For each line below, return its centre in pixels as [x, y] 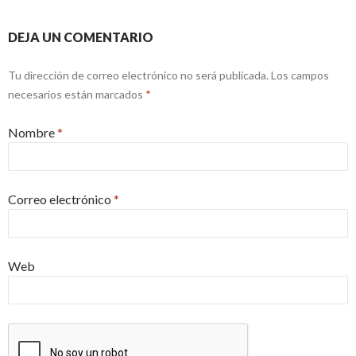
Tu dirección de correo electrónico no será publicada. [138, 75]
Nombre [33, 133]
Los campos [299, 75]
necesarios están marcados [77, 95]
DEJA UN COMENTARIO [81, 37]
